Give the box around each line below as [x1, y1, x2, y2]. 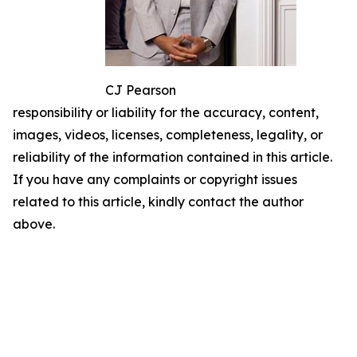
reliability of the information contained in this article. [13, 149, 332, 165]
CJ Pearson [105, 82, 176, 98]
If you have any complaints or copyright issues [13, 171, 297, 187]
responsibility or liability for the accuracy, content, [13, 104, 319, 120]
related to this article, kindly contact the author [13, 194, 304, 210]
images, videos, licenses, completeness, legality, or [13, 127, 323, 143]
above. [13, 216, 55, 232]
